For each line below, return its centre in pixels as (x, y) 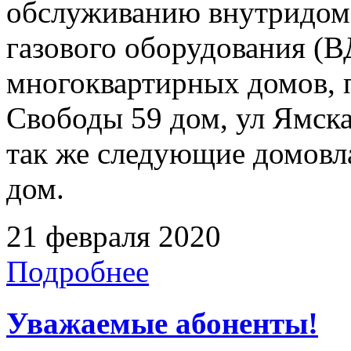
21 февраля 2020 (114, 236)
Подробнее (78, 271)
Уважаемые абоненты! (162, 323)
